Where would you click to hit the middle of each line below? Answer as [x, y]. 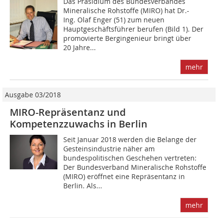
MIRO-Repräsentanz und [68, 112]
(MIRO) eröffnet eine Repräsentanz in [124, 177]
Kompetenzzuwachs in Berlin [79, 124]
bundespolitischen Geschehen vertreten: [130, 158]
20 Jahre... [80, 48]
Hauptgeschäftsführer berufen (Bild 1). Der [134, 29]
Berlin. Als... [83, 186]
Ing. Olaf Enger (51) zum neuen [114, 20]
